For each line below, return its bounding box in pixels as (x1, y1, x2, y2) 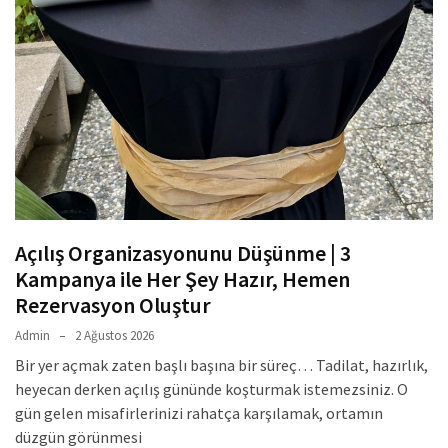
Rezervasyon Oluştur (15, 291, 211, 320)
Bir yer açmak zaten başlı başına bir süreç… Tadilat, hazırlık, (15, 355, 428, 376)
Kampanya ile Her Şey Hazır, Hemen (15, 265, 350, 294)
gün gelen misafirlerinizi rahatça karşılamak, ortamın (15, 403, 383, 424)
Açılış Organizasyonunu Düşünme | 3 (15, 239, 351, 268)
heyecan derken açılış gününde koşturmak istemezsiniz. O (15, 379, 408, 400)
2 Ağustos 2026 (75, 327, 154, 345)
